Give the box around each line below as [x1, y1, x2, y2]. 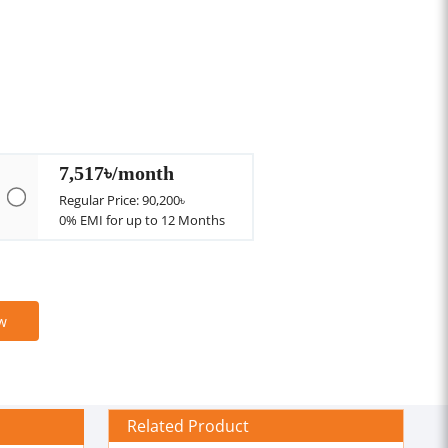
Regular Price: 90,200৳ [59, 191, 186, 209]
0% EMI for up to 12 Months [59, 211, 226, 229]
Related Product [127, 414, 249, 437]
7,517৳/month [59, 159, 175, 186]
